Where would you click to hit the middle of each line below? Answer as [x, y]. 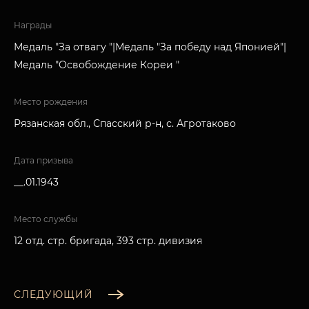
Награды [33, 25]
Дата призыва [43, 160]
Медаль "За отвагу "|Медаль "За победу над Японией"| [150, 47]
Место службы [46, 219]
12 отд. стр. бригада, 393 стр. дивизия [108, 241]
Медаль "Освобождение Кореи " [97, 65]
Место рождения [51, 102]
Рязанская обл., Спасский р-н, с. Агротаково [125, 123]
